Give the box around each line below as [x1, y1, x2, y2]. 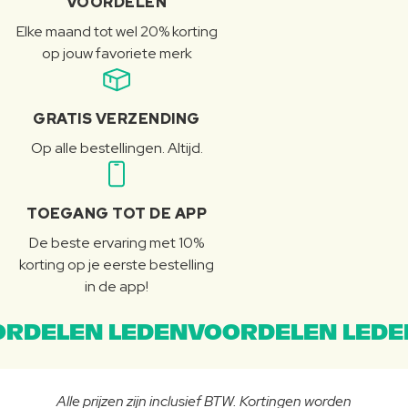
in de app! [85, 277, 148, 297]
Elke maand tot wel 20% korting [15, 22, 218, 42]
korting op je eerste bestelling [19, 255, 214, 275]
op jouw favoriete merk [41, 44, 192, 64]
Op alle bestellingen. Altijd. [30, 138, 203, 158]
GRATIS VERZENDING [33, 109, 200, 129]
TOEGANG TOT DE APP [26, 204, 207, 224]
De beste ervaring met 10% [29, 233, 204, 253]
